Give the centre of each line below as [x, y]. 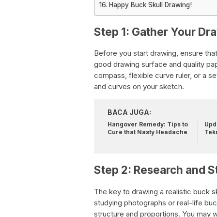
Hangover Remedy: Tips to [148, 124]
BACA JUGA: [129, 112]
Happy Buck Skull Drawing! [150, 5]
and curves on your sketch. [139, 87]
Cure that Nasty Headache [147, 132]
